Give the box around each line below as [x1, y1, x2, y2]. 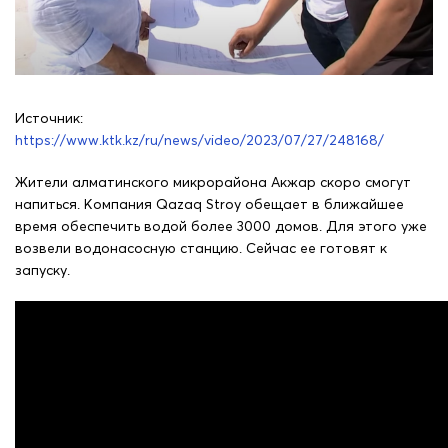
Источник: [15, 109, 83, 128]
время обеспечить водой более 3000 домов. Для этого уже [15, 216, 427, 235]
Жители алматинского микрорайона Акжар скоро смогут [15, 172, 411, 191]
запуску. [15, 260, 70, 279]
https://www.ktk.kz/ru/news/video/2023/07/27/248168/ [15, 131, 384, 150]
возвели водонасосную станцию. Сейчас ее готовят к [15, 238, 387, 257]
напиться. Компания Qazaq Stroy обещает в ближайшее [15, 194, 404, 213]
